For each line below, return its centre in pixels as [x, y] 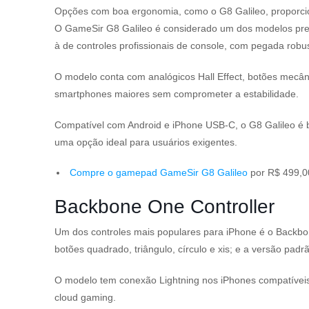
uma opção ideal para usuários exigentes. [146, 142]
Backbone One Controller [165, 207]
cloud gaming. [85, 297]
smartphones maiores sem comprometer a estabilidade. [177, 94]
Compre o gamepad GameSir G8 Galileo [159, 172]
